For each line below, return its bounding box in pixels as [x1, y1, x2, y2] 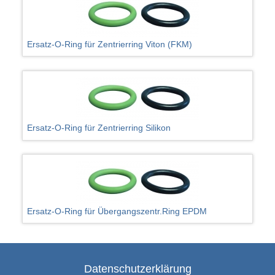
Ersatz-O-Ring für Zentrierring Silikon [27, 122, 171, 133]
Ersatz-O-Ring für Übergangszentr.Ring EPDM [27, 206, 207, 216]
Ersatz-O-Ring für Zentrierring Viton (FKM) [27, 39, 193, 50]
